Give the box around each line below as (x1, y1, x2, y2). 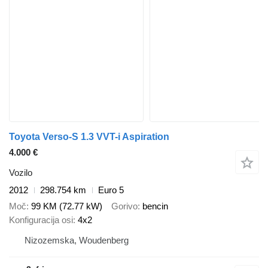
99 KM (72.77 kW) (31, 200, 102, 211)
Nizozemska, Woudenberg (25, 234, 129, 245)
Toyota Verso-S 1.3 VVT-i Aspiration (9, 132, 169, 142)
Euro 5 (98, 185, 124, 196)
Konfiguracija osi (9, 214, 73, 225)
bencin (142, 200, 168, 211)
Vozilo (9, 167, 32, 178)
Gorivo (111, 200, 138, 211)
